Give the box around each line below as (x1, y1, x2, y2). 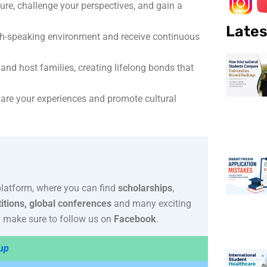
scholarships (118, 182, 172, 194)
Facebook (114, 213, 156, 225)
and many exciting (114, 197, 191, 209)
